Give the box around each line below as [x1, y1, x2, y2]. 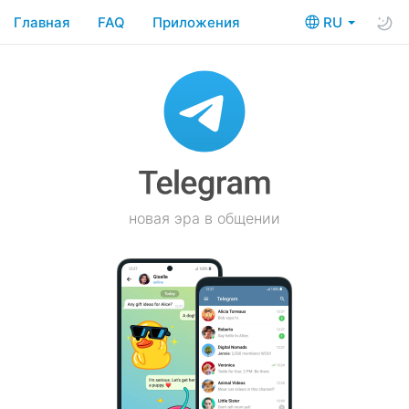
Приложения [152, 13, 240, 31]
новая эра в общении [129, 209, 280, 227]
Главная [14, 13, 70, 31]
